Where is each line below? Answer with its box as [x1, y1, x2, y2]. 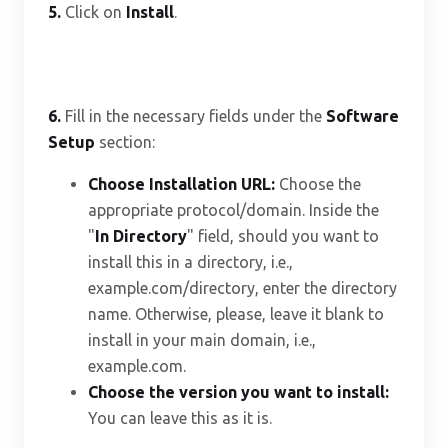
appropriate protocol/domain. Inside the [88, 201, 379, 219]
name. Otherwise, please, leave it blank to [88, 305, 384, 323]
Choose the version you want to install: [88, 383, 389, 401]
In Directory [95, 227, 187, 245]
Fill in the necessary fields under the [61, 107, 326, 125]
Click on [61, 3, 126, 21]
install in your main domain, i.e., [88, 331, 316, 349]
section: [95, 133, 155, 151]
